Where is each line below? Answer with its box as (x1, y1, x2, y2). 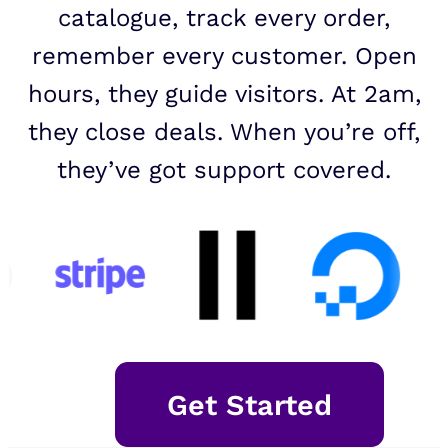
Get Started (167, 387, 333, 422)
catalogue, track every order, (58, 4, 390, 33)
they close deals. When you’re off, (28, 118, 420, 147)
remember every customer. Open (31, 42, 417, 71)
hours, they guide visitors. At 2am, (27, 80, 421, 109)
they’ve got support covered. (57, 156, 391, 185)
